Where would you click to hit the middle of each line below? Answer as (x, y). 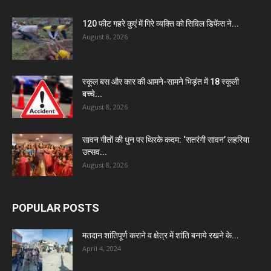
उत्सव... (95, 152)
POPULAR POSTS (56, 207)
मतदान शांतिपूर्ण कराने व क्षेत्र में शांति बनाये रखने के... (161, 235)
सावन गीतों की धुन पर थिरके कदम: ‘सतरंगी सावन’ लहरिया (166, 139)
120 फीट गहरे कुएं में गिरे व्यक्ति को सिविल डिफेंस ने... (161, 23)
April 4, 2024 (102, 248)
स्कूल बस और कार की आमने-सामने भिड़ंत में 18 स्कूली (161, 81)
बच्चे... (92, 93)
